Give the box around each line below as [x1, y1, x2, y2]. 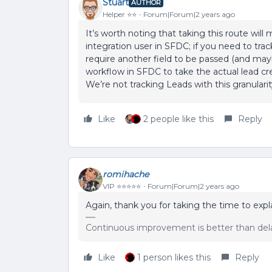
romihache [103, 168, 149, 180]
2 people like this [143, 114, 214, 124]
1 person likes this [137, 252, 211, 263]
